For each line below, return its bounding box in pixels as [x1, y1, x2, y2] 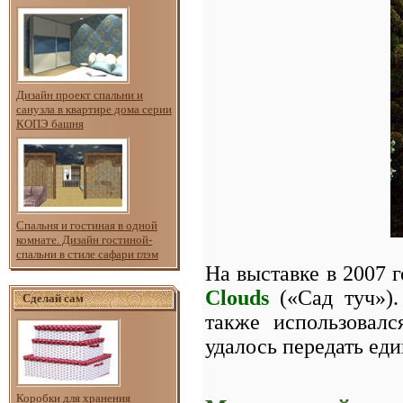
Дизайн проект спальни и [16, 87, 143, 102]
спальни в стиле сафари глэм [16, 246, 158, 261]
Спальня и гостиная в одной [16, 218, 157, 232]
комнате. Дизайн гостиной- [16, 232, 152, 246]
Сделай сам [22, 291, 84, 305]
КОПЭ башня [16, 116, 84, 130]
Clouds [205, 285, 269, 309]
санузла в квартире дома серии [16, 102, 172, 116]
